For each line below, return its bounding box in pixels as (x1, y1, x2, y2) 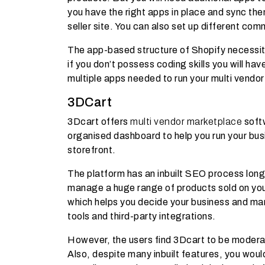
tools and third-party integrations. (67, 211, 216, 221)
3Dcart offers (67, 116, 130, 127)
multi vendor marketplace (130, 116, 242, 127)
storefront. (67, 144, 116, 155)
